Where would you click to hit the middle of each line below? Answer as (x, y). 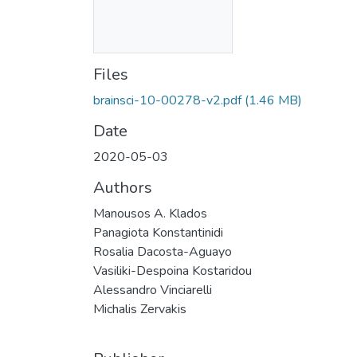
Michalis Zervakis (140, 309)
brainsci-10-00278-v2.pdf (167, 100)
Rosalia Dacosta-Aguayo (163, 251)
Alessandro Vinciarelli (153, 290)
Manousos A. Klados (150, 213)
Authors (123, 187)
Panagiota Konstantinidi (158, 232)
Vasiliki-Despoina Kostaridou (173, 271)
